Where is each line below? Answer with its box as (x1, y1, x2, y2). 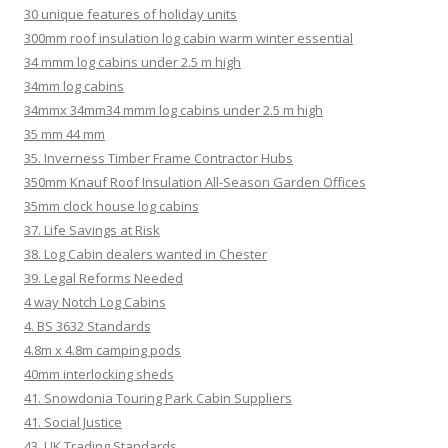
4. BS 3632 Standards (24, 316, 151, 335)
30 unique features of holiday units (24, 4, 237, 23)
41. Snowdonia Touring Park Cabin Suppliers (24, 388, 292, 407)
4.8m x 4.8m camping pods (24, 340, 181, 359)
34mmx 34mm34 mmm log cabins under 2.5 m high (24, 100, 323, 119)
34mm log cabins (24, 76, 124, 95)
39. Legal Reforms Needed (24, 268, 183, 287)
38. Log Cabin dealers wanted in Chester (24, 244, 267, 263)
